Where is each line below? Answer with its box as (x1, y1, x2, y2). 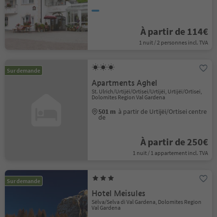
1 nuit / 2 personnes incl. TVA (139, 39, 208, 46)
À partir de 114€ (140, 25, 208, 37)
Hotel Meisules (92, 188, 146, 199)
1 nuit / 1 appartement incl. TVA (132, 149, 208, 156)
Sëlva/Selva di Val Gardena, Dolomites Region (92, 198, 202, 205)
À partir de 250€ (140, 136, 208, 148)
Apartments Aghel (92, 78, 158, 88)
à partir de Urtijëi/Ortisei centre (118, 107, 207, 116)
